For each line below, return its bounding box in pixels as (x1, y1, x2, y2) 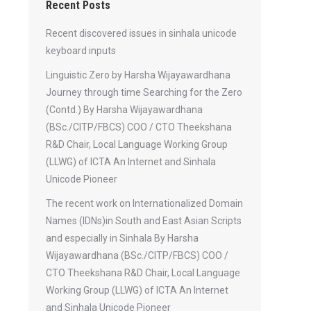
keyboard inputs (46, 45, 116, 56)
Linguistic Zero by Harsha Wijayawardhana (46, 69, 230, 81)
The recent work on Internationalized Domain (46, 198, 243, 209)
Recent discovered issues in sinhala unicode (46, 28, 237, 39)
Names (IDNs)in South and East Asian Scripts (46, 215, 242, 226)
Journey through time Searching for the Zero (46, 87, 242, 98)
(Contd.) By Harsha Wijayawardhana (46, 104, 203, 115)
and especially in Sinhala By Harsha (46, 233, 199, 244)
